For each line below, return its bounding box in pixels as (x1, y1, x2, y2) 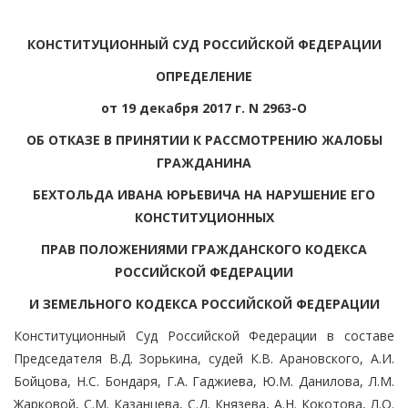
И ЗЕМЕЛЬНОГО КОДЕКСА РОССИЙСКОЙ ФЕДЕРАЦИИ (28, 294, 380, 312)
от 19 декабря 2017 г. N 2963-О (101, 98, 307, 117)
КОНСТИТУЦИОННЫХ (134, 208, 274, 226)
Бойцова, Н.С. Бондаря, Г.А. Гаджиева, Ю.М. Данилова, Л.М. (14, 372, 394, 390)
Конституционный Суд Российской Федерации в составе (14, 326, 394, 344)
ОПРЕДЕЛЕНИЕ (156, 66, 252, 85)
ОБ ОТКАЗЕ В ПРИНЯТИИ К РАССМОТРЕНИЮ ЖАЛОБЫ (25, 130, 382, 148)
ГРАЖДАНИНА (157, 153, 251, 171)
